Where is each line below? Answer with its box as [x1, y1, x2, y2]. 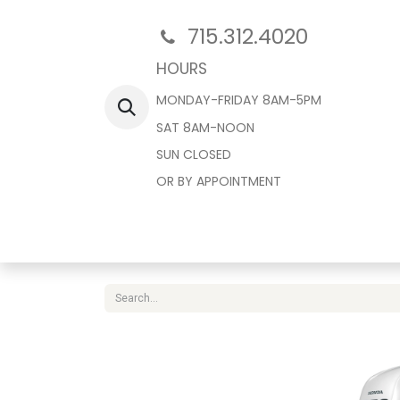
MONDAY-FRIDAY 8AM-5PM [156, 91, 321, 109]
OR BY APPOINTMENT [156, 172, 281, 190]
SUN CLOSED [156, 146, 231, 163]
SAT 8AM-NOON [156, 119, 254, 137]
